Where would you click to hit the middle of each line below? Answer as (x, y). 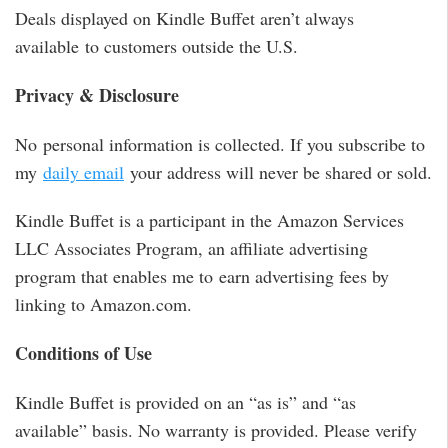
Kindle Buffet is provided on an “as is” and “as (185, 401)
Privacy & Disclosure (97, 94)
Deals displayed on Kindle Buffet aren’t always (184, 18)
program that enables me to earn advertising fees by (202, 276)
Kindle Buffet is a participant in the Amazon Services (209, 220)
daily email (83, 171)
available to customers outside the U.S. (156, 46)
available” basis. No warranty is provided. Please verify (216, 429)
